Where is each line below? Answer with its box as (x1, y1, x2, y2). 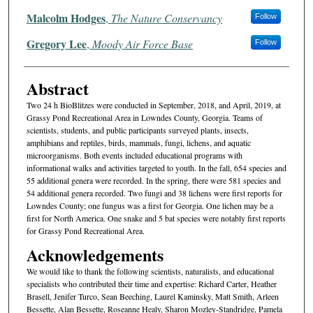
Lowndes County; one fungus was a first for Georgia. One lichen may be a (26, 199, 273, 211)
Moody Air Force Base (92, 36, 193, 51)
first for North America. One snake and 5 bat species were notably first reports (26, 212, 286, 224)
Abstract (26, 75, 89, 101)
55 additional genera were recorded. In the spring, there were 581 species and (26, 174, 281, 186)
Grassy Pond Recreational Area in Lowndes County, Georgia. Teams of (26, 111, 263, 123)
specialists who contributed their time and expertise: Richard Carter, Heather (26, 278, 277, 290)
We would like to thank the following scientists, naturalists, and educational (26, 265, 274, 277)
